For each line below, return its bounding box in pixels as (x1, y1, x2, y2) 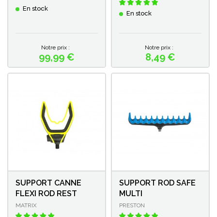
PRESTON (119, 201, 145, 209)
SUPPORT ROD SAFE (119, 178, 196, 187)
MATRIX (15, 201, 37, 209)
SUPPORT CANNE (15, 178, 81, 187)
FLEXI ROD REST (15, 188, 77, 198)
